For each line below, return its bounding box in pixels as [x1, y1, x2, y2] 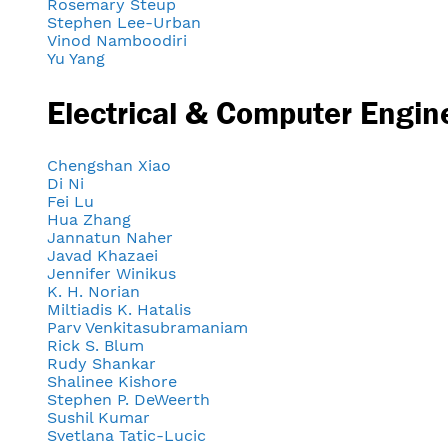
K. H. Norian [47, 282, 140, 302]
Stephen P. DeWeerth [47, 390, 210, 410]
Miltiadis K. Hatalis [47, 300, 191, 320]
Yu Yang [47, 48, 105, 68]
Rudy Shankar [47, 354, 156, 374]
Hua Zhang [47, 210, 131, 230]
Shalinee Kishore [47, 372, 177, 392]
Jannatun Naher [47, 228, 173, 248]
